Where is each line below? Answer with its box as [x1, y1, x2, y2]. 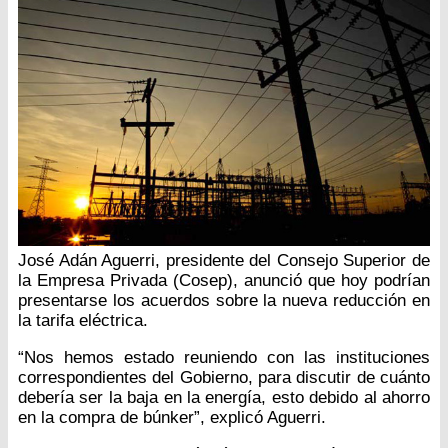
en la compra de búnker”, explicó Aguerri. [18, 408, 326, 428]
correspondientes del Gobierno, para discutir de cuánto [18, 368, 430, 388]
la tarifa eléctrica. [18, 311, 148, 331]
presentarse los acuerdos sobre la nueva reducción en [18, 291, 430, 311]
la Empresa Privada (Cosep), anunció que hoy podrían [18, 271, 430, 291]
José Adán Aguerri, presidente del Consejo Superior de [18, 251, 430, 271]
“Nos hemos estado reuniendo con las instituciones [18, 348, 430, 368]
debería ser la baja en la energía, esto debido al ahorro [18, 388, 430, 408]
